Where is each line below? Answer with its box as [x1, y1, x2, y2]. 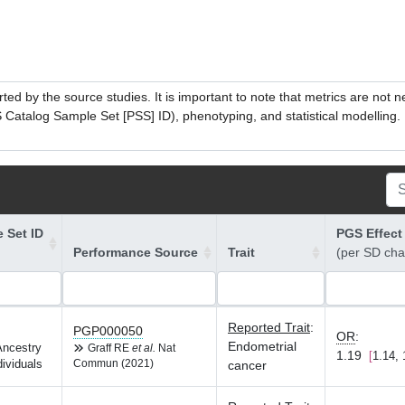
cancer [228, 358, 267, 372]
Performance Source [73, 245, 198, 259]
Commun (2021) [73, 358, 154, 369]
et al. [132, 343, 155, 353]
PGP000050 [73, 324, 143, 338]
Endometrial [228, 339, 297, 353]
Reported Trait [228, 320, 310, 334]
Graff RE [88, 343, 132, 353]
